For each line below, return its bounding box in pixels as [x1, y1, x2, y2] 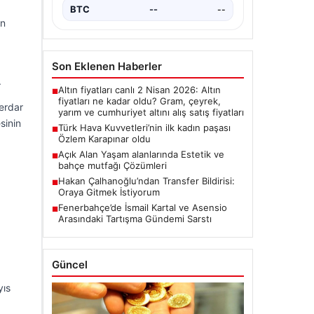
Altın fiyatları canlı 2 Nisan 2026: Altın [58, 84, 221, 95]
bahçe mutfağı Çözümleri [58, 160, 167, 171]
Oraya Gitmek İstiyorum [58, 186, 160, 198]
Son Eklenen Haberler [52, 60, 162, 73]
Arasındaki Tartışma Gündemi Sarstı [58, 213, 212, 224]
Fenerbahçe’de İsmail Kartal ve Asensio [58, 202, 227, 213]
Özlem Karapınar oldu [58, 133, 151, 144]
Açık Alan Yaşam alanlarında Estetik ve [58, 149, 224, 160]
